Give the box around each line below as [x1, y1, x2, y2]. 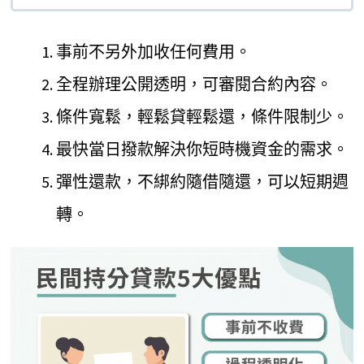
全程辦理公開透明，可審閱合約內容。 [56, 73, 333, 94]
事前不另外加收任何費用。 [56, 41, 252, 62]
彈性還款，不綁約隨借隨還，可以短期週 [56, 171, 349, 192]
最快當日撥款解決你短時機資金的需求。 [56, 138, 349, 159]
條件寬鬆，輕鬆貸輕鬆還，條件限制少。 [56, 106, 349, 127]
